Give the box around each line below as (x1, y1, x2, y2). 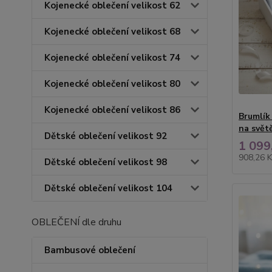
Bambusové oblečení (44, 244, 135, 256)
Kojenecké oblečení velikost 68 (44, 25, 180, 38)
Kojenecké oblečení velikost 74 (44, 52, 180, 64)
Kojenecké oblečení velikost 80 (44, 78, 180, 90)
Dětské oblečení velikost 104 (44, 182, 172, 194)
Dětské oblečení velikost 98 (44, 156, 167, 168)
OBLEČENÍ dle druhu (32, 216, 121, 229)
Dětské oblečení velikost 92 (44, 130, 167, 142)
